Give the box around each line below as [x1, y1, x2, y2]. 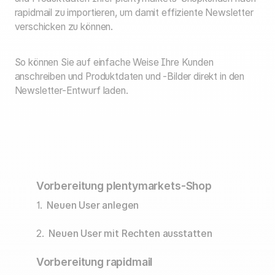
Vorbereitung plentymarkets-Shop [36, 179, 212, 193]
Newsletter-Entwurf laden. [14, 84, 128, 96]
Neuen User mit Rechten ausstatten [48, 228, 212, 240]
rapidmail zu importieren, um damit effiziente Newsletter [14, 6, 254, 18]
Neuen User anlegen [47, 199, 139, 211]
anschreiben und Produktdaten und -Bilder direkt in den [14, 70, 245, 82]
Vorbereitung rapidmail [36, 255, 153, 268]
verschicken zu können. [14, 20, 114, 33]
